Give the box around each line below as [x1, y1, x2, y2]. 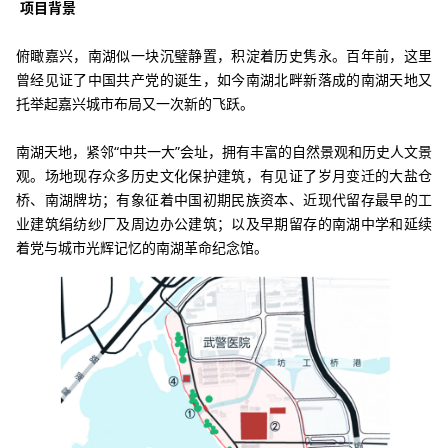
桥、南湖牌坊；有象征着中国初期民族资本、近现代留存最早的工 [16, 189, 432, 209]
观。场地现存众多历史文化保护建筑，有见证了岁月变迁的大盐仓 [16, 165, 432, 185]
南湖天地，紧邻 [16, 141, 114, 161]
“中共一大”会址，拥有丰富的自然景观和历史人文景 [114, 141, 432, 161]
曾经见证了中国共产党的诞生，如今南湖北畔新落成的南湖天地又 [16, 69, 432, 89]
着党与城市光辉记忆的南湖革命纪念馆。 [16, 237, 268, 257]
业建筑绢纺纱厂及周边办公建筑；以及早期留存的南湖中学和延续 [16, 213, 432, 233]
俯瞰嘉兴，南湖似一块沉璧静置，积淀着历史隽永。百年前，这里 [16, 45, 432, 65]
